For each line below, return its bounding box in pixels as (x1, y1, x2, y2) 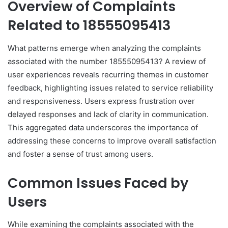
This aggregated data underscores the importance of (8, 122, 198, 132)
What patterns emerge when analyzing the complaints (8, 43, 201, 53)
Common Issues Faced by (8, 173, 188, 192)
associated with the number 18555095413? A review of (8, 56, 206, 66)
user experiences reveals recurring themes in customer (8, 69, 209, 79)
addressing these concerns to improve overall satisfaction (8, 135, 216, 146)
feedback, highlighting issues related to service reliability (8, 82, 213, 93)
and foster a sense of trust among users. (8, 149, 153, 159)
